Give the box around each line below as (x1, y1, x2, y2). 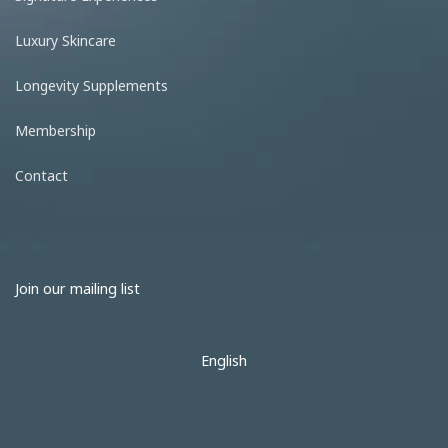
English (201, 350, 247, 370)
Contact (15, 165, 68, 185)
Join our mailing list (15, 278, 140, 298)
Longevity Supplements (15, 75, 168, 95)
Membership (15, 120, 96, 140)
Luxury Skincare (15, 30, 116, 50)
